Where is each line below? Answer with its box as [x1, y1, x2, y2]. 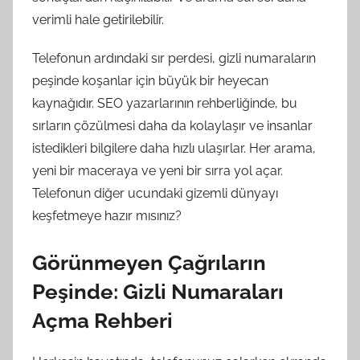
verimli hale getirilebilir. [32, 12, 164, 27]
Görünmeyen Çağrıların [32, 251, 266, 275]
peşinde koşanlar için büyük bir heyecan [32, 73, 268, 88]
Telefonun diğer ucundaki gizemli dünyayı [32, 186, 278, 201]
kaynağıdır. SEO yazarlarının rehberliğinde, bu [32, 96, 297, 111]
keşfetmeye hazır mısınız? [32, 208, 182, 223]
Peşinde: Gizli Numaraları [32, 280, 284, 304]
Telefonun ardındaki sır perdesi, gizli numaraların [32, 51, 316, 66]
